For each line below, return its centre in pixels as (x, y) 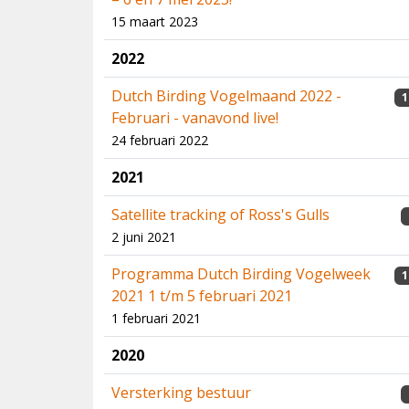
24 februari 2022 (160, 140)
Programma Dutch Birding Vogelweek (241, 274)
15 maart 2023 (155, 21)
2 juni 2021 (144, 237)
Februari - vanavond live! (195, 118)
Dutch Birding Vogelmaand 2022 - (226, 96)
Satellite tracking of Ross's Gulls (220, 215)
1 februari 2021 (156, 318)
